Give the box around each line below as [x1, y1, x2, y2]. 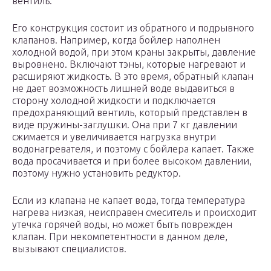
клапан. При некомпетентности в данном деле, [12, 231, 227, 243]
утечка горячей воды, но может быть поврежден [12, 219, 232, 230]
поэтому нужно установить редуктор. [12, 168, 181, 179]
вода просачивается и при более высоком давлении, [12, 155, 252, 167]
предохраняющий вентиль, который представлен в [12, 107, 247, 119]
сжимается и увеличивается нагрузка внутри [12, 131, 216, 143]
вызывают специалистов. [12, 243, 126, 255]
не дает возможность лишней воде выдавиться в [12, 83, 235, 94]
